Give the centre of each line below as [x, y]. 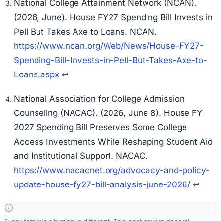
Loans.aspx [37, 75]
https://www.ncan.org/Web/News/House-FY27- [109, 46]
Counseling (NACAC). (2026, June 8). [89, 113]
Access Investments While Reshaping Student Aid [113, 142]
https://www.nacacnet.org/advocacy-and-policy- [112, 170]
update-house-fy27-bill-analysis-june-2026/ [102, 185]
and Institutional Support [62, 156]
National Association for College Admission [99, 99]
